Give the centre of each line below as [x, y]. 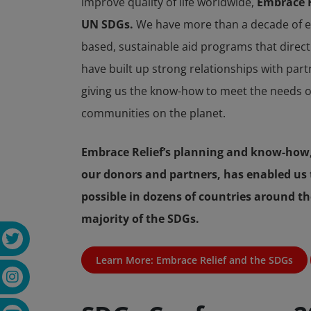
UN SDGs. [107, 24]
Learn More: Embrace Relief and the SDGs [194, 260]
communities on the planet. [153, 113]
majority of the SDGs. [140, 218]
